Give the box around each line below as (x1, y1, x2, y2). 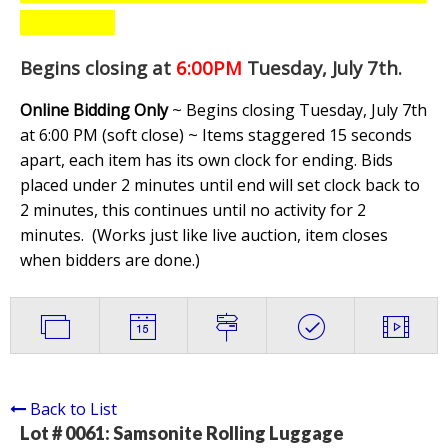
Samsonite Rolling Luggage (113, 422, 344, 445)
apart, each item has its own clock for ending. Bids (20, 149, 393, 172)
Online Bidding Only (20, 99, 168, 122)
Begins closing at (20, 55, 171, 81)
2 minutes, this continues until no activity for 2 (20, 199, 366, 222)
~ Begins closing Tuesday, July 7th (168, 99, 427, 122)
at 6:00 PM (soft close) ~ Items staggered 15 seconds (20, 124, 412, 147)
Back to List (30, 398, 117, 421)
